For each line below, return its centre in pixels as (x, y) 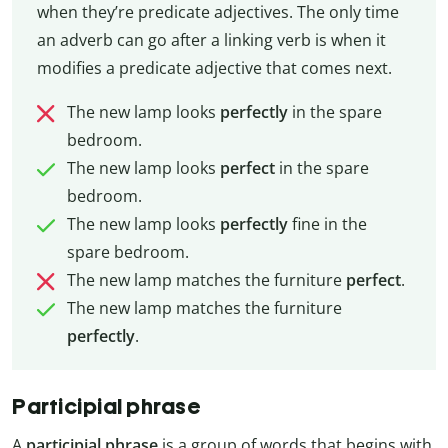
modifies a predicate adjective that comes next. (214, 67)
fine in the (327, 223)
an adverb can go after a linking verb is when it (211, 39)
